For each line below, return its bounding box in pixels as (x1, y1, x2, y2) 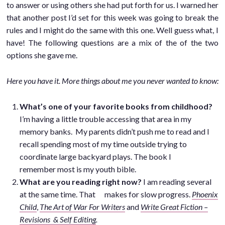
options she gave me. (6, 50, 77, 60)
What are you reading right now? (19, 176, 143, 186)
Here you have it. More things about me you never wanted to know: (6, 75, 218, 85)
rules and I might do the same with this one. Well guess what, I (6, 25, 219, 35)
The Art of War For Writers (39, 201, 125, 211)
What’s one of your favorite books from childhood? (19, 101, 212, 111)
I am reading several (143, 176, 211, 186)
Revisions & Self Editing (19, 214, 96, 224)
